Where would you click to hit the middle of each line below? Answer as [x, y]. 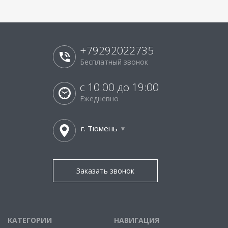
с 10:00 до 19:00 [119, 87]
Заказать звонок [105, 171]
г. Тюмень [99, 128]
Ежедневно [99, 98]
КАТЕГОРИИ [30, 220]
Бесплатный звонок [114, 62]
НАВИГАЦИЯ [137, 220]
